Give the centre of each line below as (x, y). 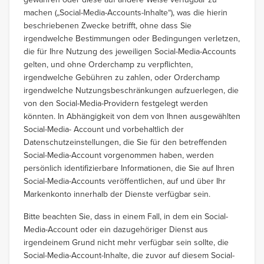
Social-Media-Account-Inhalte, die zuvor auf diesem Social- (129, 255)
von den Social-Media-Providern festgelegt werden (116, 103)
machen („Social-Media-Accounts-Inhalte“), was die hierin (126, 12)
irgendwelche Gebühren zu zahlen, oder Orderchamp (122, 77)
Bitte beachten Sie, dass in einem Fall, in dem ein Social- (126, 216)
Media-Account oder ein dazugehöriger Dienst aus (116, 229)
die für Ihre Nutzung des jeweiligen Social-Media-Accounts (130, 51)
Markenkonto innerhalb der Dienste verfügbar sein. (117, 194)
